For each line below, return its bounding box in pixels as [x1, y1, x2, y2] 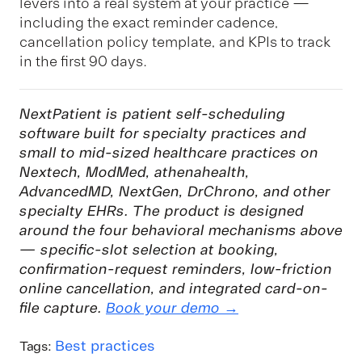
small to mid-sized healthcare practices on [19, 144, 318, 162]
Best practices [55, 336, 156, 355]
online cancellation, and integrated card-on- [19, 280, 328, 298]
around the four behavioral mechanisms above [19, 221, 343, 240]
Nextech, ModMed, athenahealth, [19, 163, 250, 182]
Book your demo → [106, 299, 238, 318]
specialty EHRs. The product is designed [19, 202, 304, 221]
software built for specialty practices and [19, 124, 306, 143]
